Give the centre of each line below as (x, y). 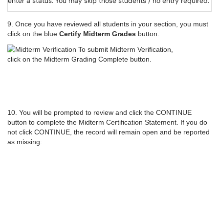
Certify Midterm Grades (98, 33)
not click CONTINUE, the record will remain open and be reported (109, 132)
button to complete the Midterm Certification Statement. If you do (107, 122)
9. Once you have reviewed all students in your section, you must (108, 24)
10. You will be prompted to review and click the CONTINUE (99, 112)
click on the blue (33, 33)
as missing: (25, 142)
